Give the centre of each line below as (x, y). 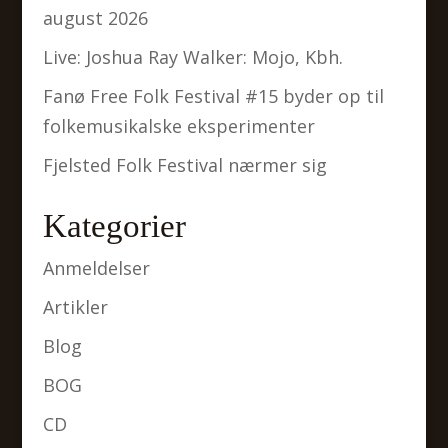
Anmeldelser (96, 267)
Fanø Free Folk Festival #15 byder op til (213, 95)
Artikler (75, 306)
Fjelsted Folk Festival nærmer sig (184, 164)
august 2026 (95, 17)
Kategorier (114, 225)
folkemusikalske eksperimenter (178, 125)
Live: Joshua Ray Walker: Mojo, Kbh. (192, 56)
